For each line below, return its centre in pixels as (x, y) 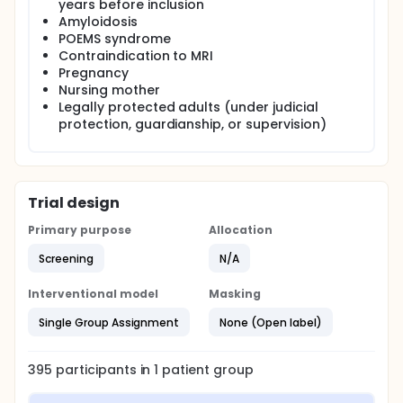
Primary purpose (80, 230)
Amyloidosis (98, 22)
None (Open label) (271, 322)
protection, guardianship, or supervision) (193, 124)
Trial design (74, 203)
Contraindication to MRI (136, 56)
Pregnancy (94, 73)
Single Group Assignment (109, 322)
